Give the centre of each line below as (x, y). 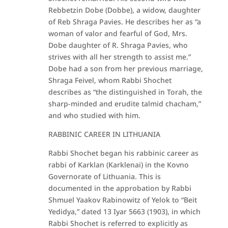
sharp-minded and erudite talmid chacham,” (124, 104)
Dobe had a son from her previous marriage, (125, 68)
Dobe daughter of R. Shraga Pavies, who (118, 45)
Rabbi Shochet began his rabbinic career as (123, 153)
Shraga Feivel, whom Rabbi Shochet (110, 80)
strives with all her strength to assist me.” (119, 57)
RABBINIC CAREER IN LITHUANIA (104, 134)
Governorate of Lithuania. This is (104, 176)
